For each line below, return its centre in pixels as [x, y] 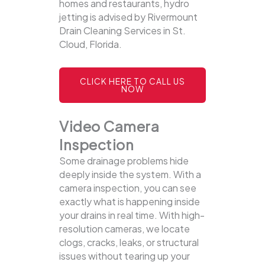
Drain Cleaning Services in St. [122, 31]
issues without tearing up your [125, 256]
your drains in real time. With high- [132, 215]
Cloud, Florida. [91, 44]
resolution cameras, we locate [125, 229]
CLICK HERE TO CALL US [132, 82]
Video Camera [109, 126]
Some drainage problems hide [124, 161]
